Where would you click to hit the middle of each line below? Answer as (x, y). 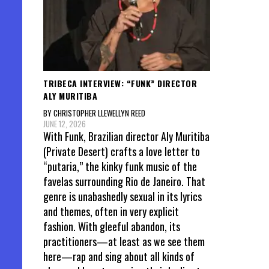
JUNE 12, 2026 (65, 123)
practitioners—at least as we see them (124, 241)
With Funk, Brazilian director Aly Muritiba (126, 136)
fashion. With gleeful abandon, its (112, 226)
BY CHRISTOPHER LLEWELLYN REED (94, 113)
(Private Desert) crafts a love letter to (122, 151)
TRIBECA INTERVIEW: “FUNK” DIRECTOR (120, 83)
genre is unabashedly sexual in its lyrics (122, 196)
